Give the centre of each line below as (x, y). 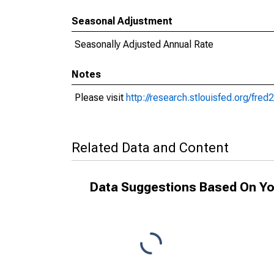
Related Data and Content (150, 148)
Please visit (100, 98)
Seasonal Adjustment (122, 21)
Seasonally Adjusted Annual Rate (144, 44)
